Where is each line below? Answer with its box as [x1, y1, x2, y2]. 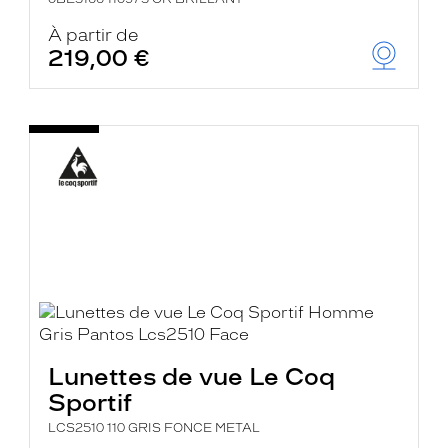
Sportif [48, 388, 133, 417]
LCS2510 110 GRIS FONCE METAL [48, 421, 261, 435]
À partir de [48, 25, 140, 45]
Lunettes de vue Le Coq [48, 362, 336, 391]
